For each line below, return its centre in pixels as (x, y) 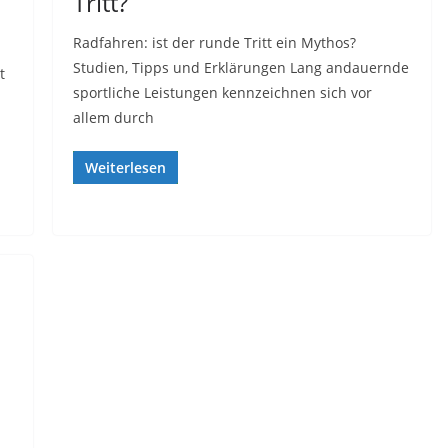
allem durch (113, 117)
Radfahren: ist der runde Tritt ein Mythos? (214, 42)
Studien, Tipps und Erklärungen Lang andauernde (240, 67)
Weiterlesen (125, 167)
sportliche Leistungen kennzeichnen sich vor (222, 92)
